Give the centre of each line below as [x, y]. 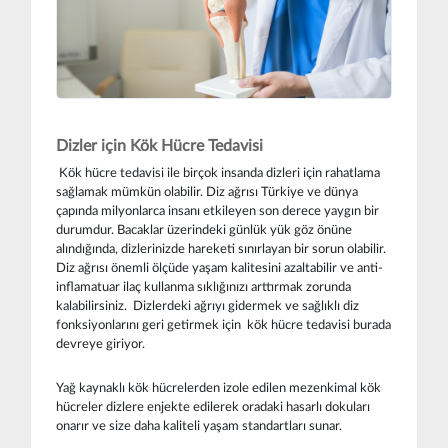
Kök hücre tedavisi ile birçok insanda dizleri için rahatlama [218, 172]
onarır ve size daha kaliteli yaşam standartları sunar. [199, 425]
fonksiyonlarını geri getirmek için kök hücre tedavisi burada [223, 324]
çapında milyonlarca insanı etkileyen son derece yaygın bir [217, 210]
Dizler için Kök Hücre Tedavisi [159, 146]
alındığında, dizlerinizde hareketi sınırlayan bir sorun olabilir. [221, 248]
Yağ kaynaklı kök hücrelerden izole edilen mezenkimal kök [218, 387]
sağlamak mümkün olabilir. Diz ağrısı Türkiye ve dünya [207, 191]
